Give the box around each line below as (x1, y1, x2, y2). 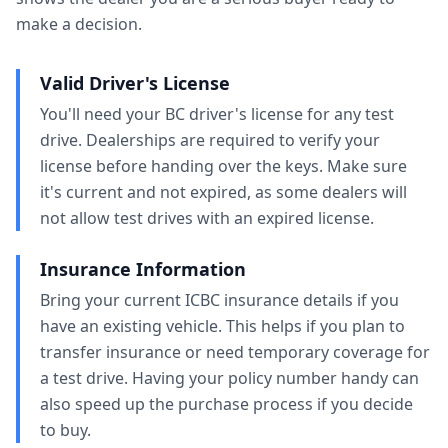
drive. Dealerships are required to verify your (40, 129, 380, 151)
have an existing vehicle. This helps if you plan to (40, 315, 405, 337)
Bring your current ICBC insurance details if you (40, 289, 399, 311)
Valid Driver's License (40, 71, 230, 95)
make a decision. (16, 13, 142, 35)
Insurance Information (40, 257, 246, 281)
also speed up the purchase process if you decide (40, 393, 413, 415)
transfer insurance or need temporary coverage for (40, 341, 430, 363)
